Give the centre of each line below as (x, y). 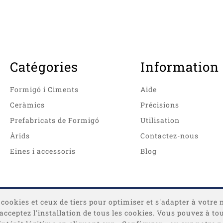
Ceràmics (27, 105)
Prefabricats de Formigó (55, 120)
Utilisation (160, 120)
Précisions (160, 105)
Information (179, 67)
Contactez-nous (169, 136)
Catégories (44, 67)
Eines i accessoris (43, 151)
